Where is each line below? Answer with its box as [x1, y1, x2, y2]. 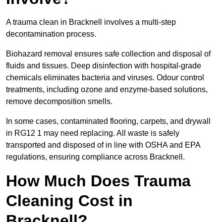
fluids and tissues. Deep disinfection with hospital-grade [6, 61, 201, 70]
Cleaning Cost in [6, 192, 133, 210]
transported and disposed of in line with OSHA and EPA [6, 141, 200, 150]
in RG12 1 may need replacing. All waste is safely [6, 129, 179, 138]
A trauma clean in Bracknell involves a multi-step [6, 18, 176, 27]
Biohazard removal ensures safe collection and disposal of [6, 50, 211, 58]
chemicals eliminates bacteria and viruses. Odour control [6, 73, 204, 82]
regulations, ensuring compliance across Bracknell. [6, 153, 185, 162]
